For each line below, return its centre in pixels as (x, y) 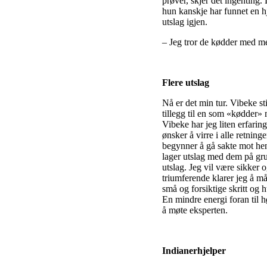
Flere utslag (186, 82)
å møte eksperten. (195, 210)
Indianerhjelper (194, 250)
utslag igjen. (185, 21)
